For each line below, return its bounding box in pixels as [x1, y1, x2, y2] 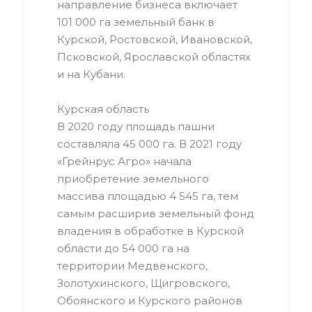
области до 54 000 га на [57, 241, 189, 255]
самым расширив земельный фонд [57, 206, 254, 220]
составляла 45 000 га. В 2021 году [57, 136, 242, 150]
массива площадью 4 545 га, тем [57, 189, 238, 203]
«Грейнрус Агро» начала [57, 154, 192, 168]
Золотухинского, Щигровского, [57, 276, 230, 290]
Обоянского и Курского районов [57, 293, 242, 307]
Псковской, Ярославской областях [57, 49, 251, 63]
